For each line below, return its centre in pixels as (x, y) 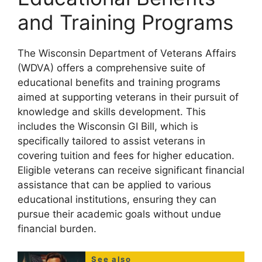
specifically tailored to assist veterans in (111, 141)
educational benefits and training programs (119, 82)
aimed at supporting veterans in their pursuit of (128, 97)
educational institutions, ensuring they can (117, 199)
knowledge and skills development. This (112, 112)
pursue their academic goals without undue (119, 214)
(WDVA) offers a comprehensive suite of (111, 68)
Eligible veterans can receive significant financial (131, 170)
